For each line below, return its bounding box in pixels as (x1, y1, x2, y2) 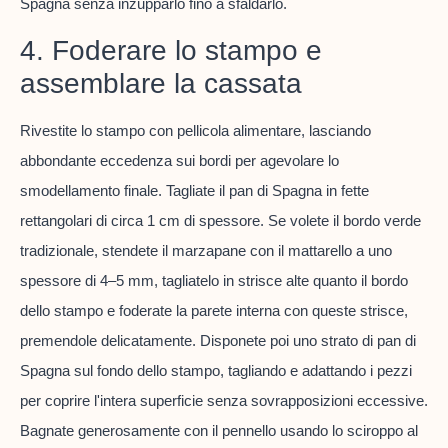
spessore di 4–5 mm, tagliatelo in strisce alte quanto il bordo (20, 271, 408, 289)
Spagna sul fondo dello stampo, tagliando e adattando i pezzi (20, 361, 412, 379)
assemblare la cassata (20, 67, 302, 99)
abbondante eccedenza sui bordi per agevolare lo (20, 151, 339, 169)
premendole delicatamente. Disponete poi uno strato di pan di (20, 331, 416, 349)
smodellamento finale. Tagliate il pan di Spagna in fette (20, 181, 369, 199)
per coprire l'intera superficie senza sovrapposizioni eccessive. (20, 391, 428, 409)
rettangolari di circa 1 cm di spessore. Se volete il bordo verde (20, 211, 421, 229)
